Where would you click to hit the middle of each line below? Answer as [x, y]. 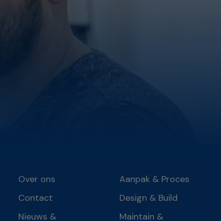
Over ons [37, 179]
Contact [35, 198]
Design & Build [149, 198]
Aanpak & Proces [155, 179]
